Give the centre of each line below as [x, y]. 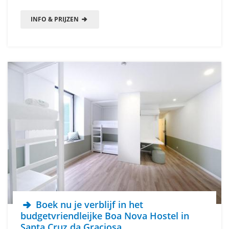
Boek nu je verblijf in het [88, 205]
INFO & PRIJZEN [55, 19]
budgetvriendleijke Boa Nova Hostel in [105, 216]
